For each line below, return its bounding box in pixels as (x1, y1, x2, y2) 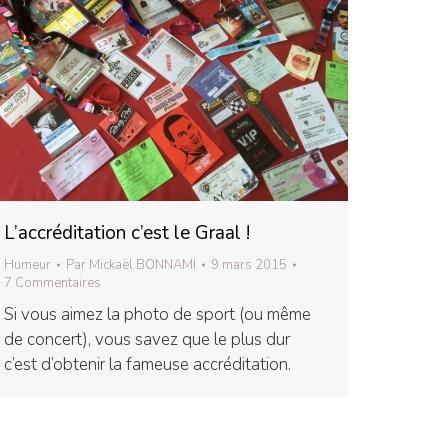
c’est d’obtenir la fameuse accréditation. (4, 352, 291, 376)
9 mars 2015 (211, 255, 287, 274)
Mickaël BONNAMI (89, 255, 196, 274)
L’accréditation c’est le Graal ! (4, 219, 250, 246)
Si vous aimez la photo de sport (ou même (4, 302, 311, 326)
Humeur (4, 255, 51, 274)
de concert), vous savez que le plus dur (4, 327, 290, 351)
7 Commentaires (4, 273, 101, 292)
